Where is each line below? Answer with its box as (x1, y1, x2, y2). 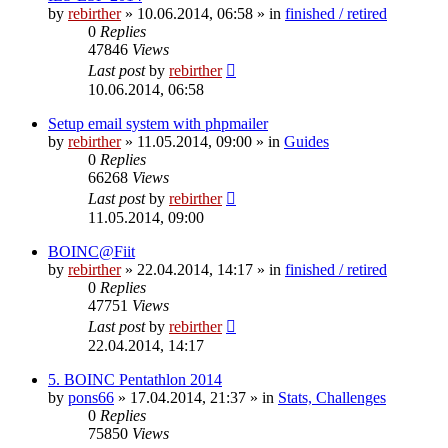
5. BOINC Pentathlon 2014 (48, 370, 222, 388)
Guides (284, 132, 329, 150)
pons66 (68, 388, 114, 406)
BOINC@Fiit (48, 242, 135, 260)
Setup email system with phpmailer (48, 114, 268, 132)
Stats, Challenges (278, 388, 386, 406)
